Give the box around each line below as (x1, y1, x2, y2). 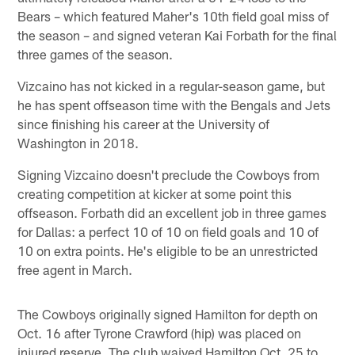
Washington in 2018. (17, 134, 139, 151)
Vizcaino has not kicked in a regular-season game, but (17, 77, 326, 94)
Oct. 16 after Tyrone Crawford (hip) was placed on (17, 324, 302, 341)
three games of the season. (17, 45, 174, 62)
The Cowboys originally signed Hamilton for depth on (17, 305, 319, 322)
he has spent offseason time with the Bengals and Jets (17, 96, 331, 113)
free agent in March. (17, 261, 133, 277)
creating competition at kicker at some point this (17, 185, 292, 201)
